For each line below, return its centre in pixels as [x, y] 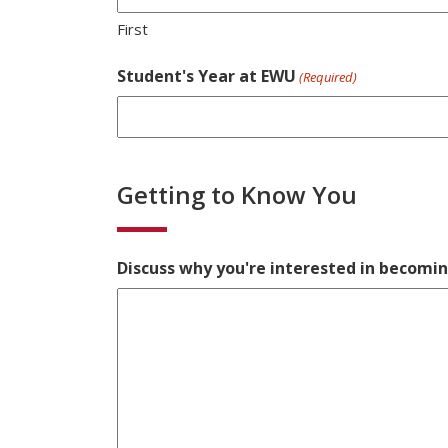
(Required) [328, 76]
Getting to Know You [237, 194]
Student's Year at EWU [206, 75]
